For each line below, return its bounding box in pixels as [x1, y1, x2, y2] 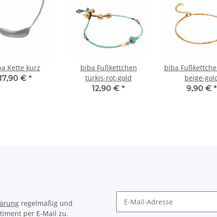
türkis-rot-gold [85, 73, 132, 83]
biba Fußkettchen [80, 63, 137, 73]
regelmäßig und [19, 199, 73, 208]
